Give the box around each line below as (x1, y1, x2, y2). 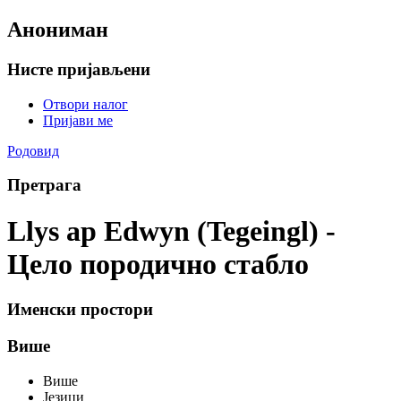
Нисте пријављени (7, 59, 150, 79)
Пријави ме (43, 112, 113, 128)
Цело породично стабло (7, 247, 309, 280)
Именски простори (7, 300, 153, 320)
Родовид (7, 142, 59, 158)
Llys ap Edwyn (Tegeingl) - (7, 214, 336, 247)
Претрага (7, 175, 81, 195)
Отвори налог (43, 96, 128, 112)
